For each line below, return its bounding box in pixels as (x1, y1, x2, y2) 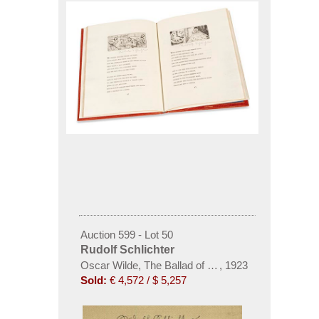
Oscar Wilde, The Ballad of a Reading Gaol (80, 259, 279, 272)
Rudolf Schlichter (80, 244, 174, 256)
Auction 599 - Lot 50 (80, 229, 173, 241)
